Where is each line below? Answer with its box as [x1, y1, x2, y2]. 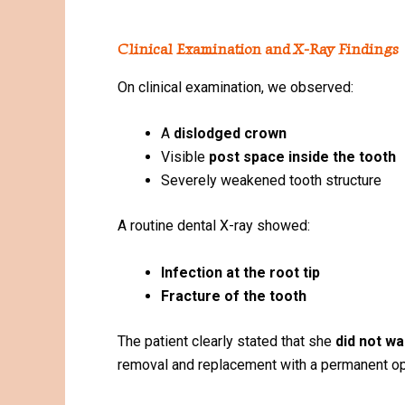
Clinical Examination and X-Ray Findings [118, 40, 399, 58]
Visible [161, 148, 209, 166]
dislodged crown [174, 125, 287, 143]
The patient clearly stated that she [118, 332, 335, 350]
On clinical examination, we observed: [118, 78, 353, 96]
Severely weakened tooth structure [161, 172, 381, 190]
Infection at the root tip [161, 263, 320, 281]
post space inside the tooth [209, 148, 396, 166]
